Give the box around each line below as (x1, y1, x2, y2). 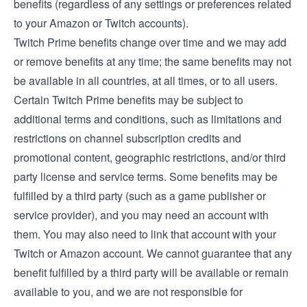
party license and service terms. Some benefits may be (14, 169, 278, 184)
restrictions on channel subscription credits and (14, 130, 241, 146)
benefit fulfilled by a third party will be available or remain (14, 265, 288, 280)
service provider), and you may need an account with (14, 207, 269, 223)
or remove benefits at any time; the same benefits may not (14, 53, 291, 69)
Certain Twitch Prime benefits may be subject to (14, 92, 243, 108)
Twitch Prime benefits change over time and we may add (14, 34, 286, 50)
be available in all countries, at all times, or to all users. (14, 73, 278, 88)
